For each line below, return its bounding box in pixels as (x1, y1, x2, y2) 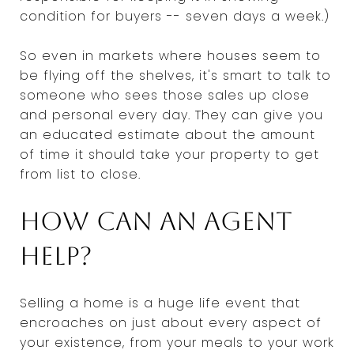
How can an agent (20, 205, 292, 235)
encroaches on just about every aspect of (20, 313, 322, 332)
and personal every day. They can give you (20, 105, 323, 124)
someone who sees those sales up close (20, 85, 310, 104)
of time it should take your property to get (20, 145, 319, 164)
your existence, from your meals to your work (20, 333, 334, 352)
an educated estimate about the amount (20, 125, 315, 144)
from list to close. (20, 164, 141, 183)
